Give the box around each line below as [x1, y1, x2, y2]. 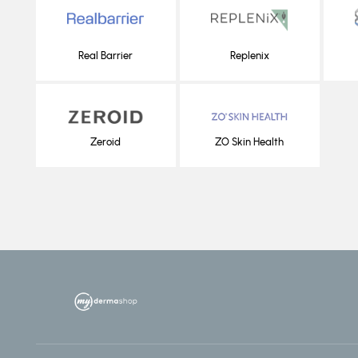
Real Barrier [78, 49, 133, 62]
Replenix [229, 49, 269, 62]
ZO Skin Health [215, 136, 284, 149]
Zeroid [90, 136, 121, 149]
